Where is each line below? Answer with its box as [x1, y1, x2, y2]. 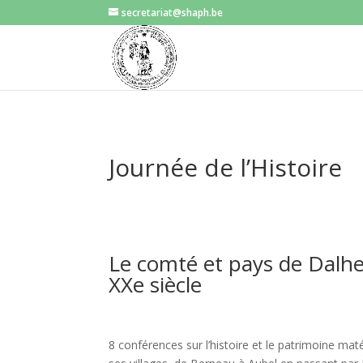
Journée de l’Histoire [109, 150, 343, 184]
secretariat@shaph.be [122, 6, 224, 19]
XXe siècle [109, 270, 203, 300]
